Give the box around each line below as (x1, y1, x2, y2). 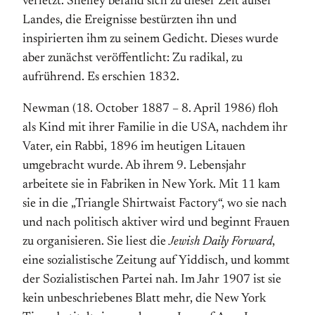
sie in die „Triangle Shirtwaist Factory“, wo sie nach (22, 198, 287, 210)
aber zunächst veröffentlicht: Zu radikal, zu (22, 52, 243, 65)
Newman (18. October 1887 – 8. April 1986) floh (22, 103, 278, 115)
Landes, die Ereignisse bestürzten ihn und (22, 14, 237, 27)
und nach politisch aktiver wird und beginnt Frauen (22, 217, 290, 229)
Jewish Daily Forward (169, 236, 272, 248)
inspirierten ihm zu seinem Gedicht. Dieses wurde (22, 33, 278, 46)
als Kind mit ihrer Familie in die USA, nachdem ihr (22, 122, 288, 134)
